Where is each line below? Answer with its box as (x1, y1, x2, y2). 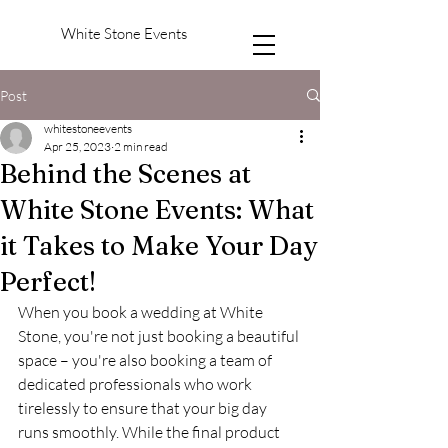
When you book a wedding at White (18, 302, 266, 322)
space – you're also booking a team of (18, 350, 275, 370)
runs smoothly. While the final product (18, 422, 283, 442)
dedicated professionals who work (18, 374, 255, 394)
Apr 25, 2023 (44, 139, 111, 154)
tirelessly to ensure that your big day (18, 398, 270, 418)
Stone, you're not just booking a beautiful (18, 326, 302, 346)
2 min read (114, 139, 168, 154)
